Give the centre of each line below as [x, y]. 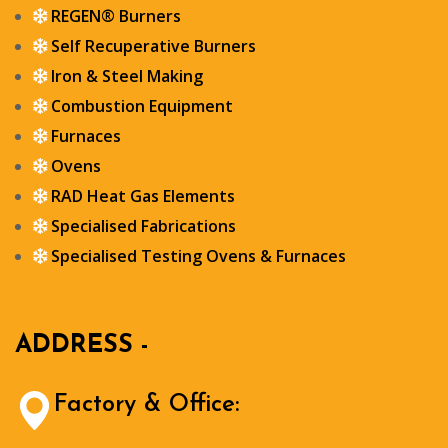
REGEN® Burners [116, 15]
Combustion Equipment [142, 105]
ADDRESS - [82, 345]
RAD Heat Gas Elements [143, 195]
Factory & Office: [146, 404]
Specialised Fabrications [143, 225]
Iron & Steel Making [127, 75]
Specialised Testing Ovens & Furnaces [198, 255]
